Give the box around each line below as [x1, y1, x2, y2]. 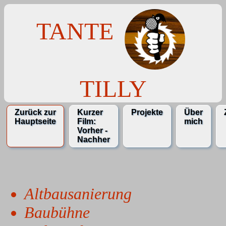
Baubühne [24, 203, 90, 221]
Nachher [77, 135, 110, 144]
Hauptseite [15, 117, 56, 126]
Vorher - [77, 126, 107, 135]
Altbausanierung [24, 185, 132, 203]
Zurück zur [15, 108, 56, 117]
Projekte [131, 108, 163, 117]
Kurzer [77, 108, 103, 117]
